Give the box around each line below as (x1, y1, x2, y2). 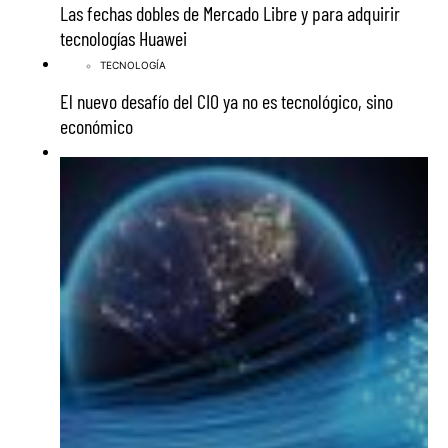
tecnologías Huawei (60, 26, 187, 50)
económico (60, 114, 133, 138)
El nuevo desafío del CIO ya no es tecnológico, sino (60, 89, 393, 113)
